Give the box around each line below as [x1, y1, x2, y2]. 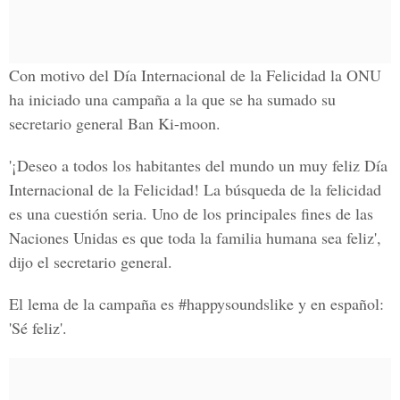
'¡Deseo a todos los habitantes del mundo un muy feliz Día [9, 154, 387, 176]
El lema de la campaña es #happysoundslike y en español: [9, 293, 384, 314]
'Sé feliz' [9, 317, 62, 338]
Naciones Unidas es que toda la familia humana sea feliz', [9, 227, 381, 248]
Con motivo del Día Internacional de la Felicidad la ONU [9, 64, 381, 86]
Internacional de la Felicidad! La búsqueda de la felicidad [9, 179, 381, 200]
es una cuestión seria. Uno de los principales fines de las [9, 203, 373, 224]
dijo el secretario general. [9, 251, 172, 272]
